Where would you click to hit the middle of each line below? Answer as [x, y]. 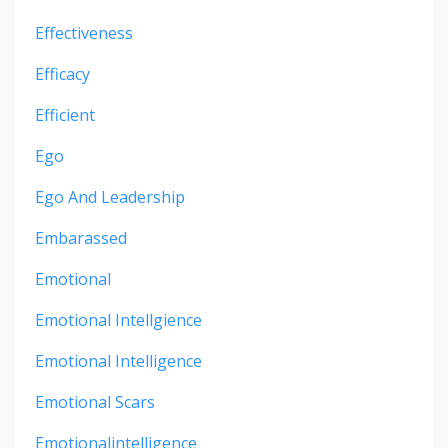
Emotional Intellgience [118, 320]
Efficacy [62, 74]
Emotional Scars [95, 402]
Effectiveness [84, 33]
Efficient [65, 115]
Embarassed [81, 238]
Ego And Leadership [110, 197]
